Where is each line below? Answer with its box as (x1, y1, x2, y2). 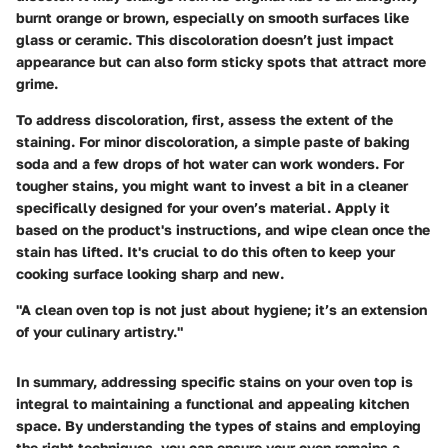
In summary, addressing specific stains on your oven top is (16, 372, 413, 390)
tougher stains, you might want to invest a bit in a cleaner (16, 176, 408, 194)
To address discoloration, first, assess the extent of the (16, 110, 393, 128)
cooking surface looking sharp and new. (16, 264, 284, 282)
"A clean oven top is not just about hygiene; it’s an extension (16, 300, 427, 318)
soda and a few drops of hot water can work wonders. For (16, 154, 404, 172)
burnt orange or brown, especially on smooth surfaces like (16, 8, 409, 26)
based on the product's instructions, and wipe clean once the (16, 220, 430, 238)
